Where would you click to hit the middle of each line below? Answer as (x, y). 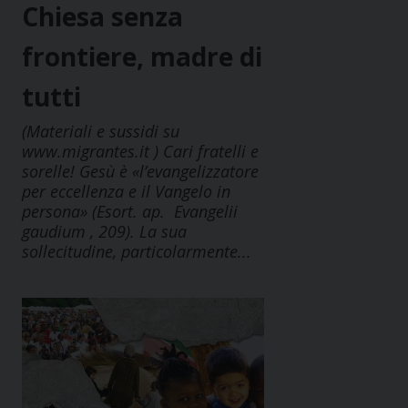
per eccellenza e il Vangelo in (126, 192)
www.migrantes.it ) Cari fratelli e (140, 152)
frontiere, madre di (142, 57)
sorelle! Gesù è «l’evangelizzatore (140, 172)
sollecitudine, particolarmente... (137, 252)
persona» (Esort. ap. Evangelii (130, 212)
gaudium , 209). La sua (104, 232)
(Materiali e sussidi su (101, 132)
